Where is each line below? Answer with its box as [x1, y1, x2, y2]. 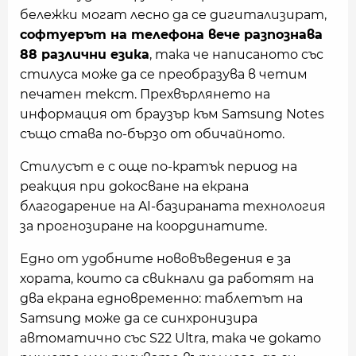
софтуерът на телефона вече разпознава [20, 27, 323, 43]
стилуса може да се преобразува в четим [20, 67, 308, 83]
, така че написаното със [149, 47, 323, 63]
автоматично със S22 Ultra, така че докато [20, 331, 321, 346]
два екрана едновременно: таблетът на [20, 291, 303, 307]
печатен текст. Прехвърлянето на [20, 87, 270, 103]
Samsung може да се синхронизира [20, 311, 257, 327]
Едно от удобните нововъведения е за [20, 251, 291, 267]
